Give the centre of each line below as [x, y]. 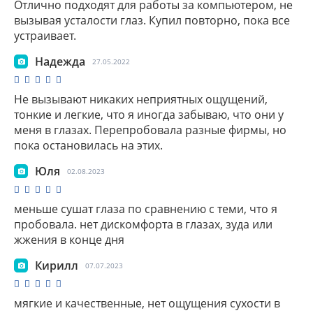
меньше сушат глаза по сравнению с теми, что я [146, 209]
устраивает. [45, 35]
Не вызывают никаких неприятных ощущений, [141, 99]
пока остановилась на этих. [88, 145]
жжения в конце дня [69, 239]
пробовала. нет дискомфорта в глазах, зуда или [143, 224]
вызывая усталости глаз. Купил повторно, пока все [152, 20]
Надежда [60, 61]
